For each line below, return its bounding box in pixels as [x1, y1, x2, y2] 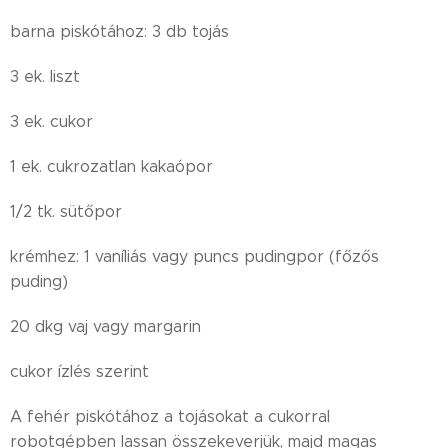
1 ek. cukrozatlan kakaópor [10, 157, 213, 176]
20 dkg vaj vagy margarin [10, 317, 201, 336]
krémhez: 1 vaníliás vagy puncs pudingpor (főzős [10, 247, 379, 266]
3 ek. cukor [10, 112, 93, 131]
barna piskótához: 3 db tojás [10, 22, 229, 41]
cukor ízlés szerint [10, 362, 149, 381]
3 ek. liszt [10, 67, 80, 86]
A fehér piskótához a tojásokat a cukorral [10, 407, 330, 426]
